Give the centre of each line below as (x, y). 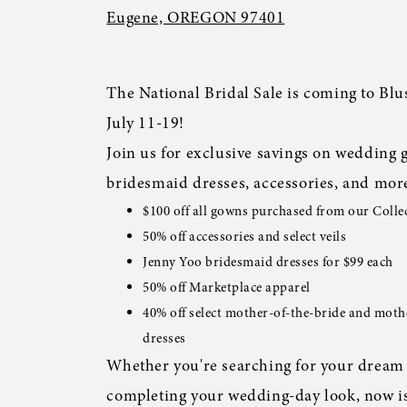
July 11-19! (145, 123)
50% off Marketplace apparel (227, 288)
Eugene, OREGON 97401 (196, 18)
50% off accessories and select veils (245, 237)
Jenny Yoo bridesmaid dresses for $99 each (268, 262)
